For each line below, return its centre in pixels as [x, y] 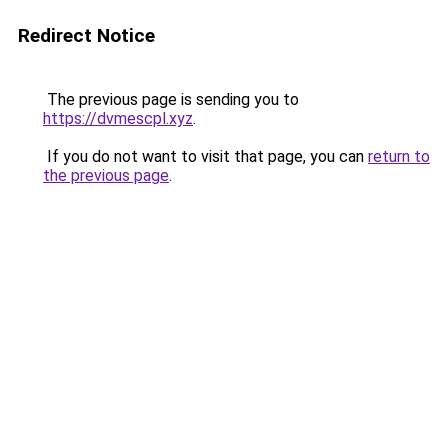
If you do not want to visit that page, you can [205, 156]
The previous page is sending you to [171, 99]
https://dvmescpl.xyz [118, 118]
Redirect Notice [86, 35]
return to [399, 156]
